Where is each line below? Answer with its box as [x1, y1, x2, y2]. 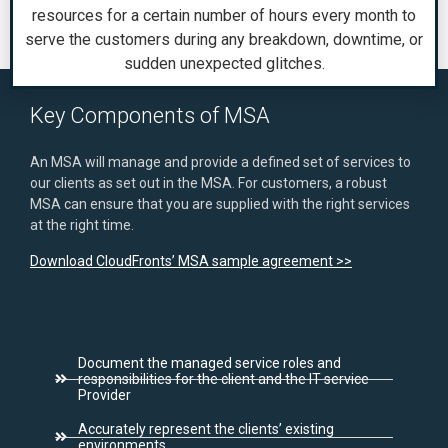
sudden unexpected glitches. [123, 54, 325, 73]
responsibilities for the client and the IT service [77, 371, 369, 387]
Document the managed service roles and [77, 355, 341, 371]
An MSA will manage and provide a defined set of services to [30, 154, 411, 170]
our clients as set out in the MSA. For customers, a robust [30, 175, 387, 191]
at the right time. [30, 217, 134, 233]
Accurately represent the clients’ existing [77, 421, 334, 437]
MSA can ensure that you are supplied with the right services [30, 196, 410, 212]
